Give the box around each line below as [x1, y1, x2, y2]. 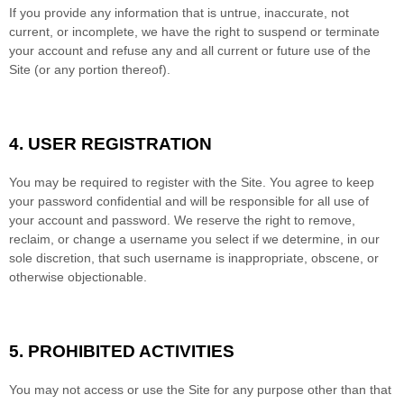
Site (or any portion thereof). [9, 61, 170, 77]
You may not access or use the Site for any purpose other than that [9, 381, 391, 397]
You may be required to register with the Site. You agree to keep [9, 174, 374, 189]
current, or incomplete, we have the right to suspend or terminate [9, 23, 380, 39]
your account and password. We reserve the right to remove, [9, 212, 355, 227]
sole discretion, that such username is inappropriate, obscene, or [9, 250, 379, 265]
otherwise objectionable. [9, 269, 147, 284]
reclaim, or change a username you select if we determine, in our [9, 231, 380, 246]
